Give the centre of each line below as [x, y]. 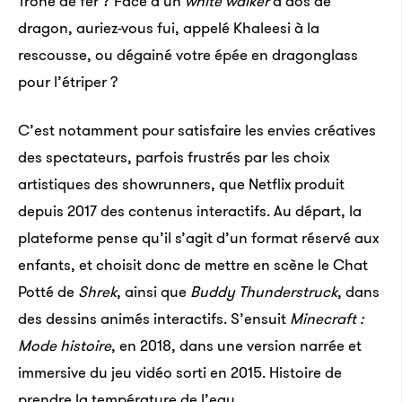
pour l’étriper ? [68, 82]
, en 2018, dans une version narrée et [236, 345]
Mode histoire [65, 345]
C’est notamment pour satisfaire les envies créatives [197, 130]
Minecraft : [327, 319]
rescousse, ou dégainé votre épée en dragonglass [188, 55]
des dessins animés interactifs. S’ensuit [154, 319]
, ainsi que [153, 292]
